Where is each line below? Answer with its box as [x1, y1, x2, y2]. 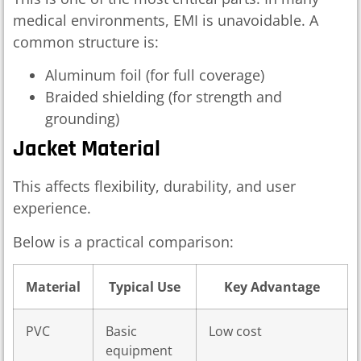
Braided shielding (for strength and [45, 87, 282, 107]
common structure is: [13, 31, 159, 52]
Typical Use [109, 278, 180, 297]
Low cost [209, 322, 262, 341]
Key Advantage [224, 278, 320, 297]
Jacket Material [13, 135, 160, 164]
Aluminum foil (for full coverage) [45, 65, 264, 85]
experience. [13, 198, 91, 218]
